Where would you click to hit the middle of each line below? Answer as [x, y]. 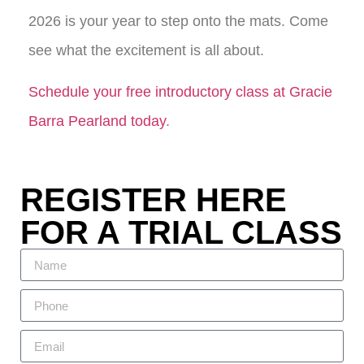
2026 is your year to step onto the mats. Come [178, 22]
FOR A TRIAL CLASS [181, 233]
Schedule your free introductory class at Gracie [180, 91]
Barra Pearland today [97, 121]
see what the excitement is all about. [146, 51]
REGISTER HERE [154, 200]
